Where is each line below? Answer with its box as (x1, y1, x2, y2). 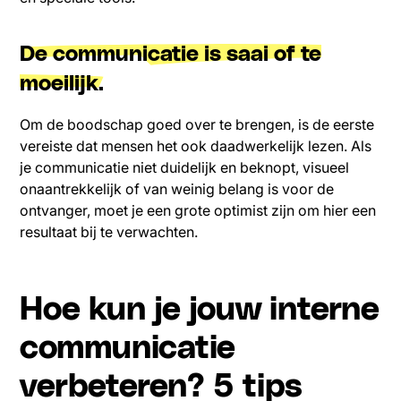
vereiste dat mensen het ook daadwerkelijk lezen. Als (20, 137, 372, 156)
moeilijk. (20, 73, 105, 96)
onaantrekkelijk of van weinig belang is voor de (20, 180, 335, 199)
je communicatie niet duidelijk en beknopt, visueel (20, 158, 350, 177)
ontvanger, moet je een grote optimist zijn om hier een (20, 201, 377, 220)
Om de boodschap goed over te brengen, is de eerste (20, 115, 375, 134)
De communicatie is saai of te (20, 44, 322, 66)
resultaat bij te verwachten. (20, 223, 199, 242)
